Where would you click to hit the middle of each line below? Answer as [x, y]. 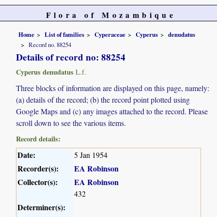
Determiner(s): [42, 207]
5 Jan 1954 [91, 155]
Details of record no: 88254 [71, 57]
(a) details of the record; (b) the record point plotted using [103, 100]
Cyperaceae [110, 34]
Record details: [39, 139]
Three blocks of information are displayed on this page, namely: [113, 88]
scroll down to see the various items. [71, 123]
